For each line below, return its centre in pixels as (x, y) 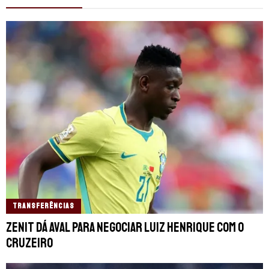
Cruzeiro (29, 243)
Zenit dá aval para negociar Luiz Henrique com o (125, 227)
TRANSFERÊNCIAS (44, 206)
